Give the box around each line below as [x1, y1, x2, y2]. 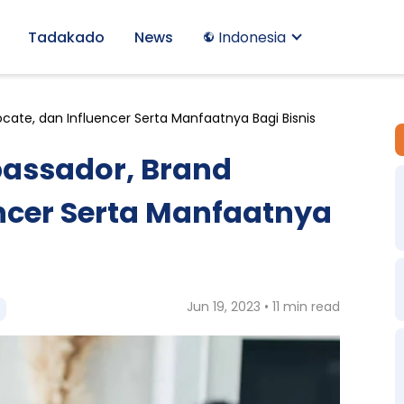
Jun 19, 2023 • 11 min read [187, 297, 341, 316]
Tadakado [27, 26, 105, 48]
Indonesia [214, 26, 289, 48]
